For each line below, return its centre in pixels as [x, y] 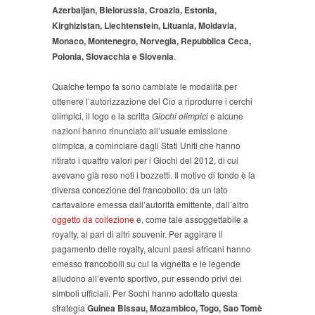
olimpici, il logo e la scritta [102, 116]
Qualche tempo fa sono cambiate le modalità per [144, 86]
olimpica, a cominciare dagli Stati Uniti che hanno [146, 146]
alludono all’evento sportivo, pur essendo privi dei [147, 278]
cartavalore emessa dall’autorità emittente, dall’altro [150, 205]
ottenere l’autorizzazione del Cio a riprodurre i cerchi [152, 101]
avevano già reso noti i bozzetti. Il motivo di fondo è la [154, 175]
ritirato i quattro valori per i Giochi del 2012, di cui [145, 160]
